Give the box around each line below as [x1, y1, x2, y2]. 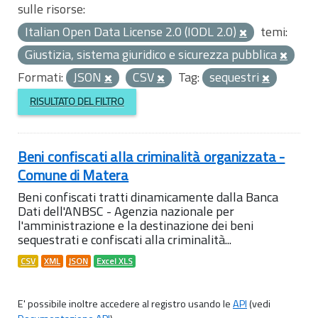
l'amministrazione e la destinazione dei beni [18, 215, 253, 235]
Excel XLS [97, 254, 133, 268]
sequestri [209, 67, 262, 87]
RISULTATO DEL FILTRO [29, 94, 124, 109]
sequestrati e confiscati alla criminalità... [18, 229, 231, 249]
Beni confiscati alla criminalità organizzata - [18, 145, 285, 168]
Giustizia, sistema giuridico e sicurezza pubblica [25, 45, 280, 64]
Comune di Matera [18, 163, 129, 186]
